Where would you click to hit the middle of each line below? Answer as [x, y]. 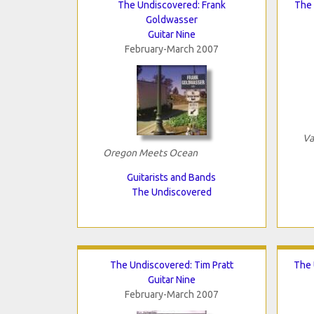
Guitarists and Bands [171, 177]
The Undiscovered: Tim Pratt [171, 265]
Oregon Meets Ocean [150, 152]
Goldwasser [171, 19]
